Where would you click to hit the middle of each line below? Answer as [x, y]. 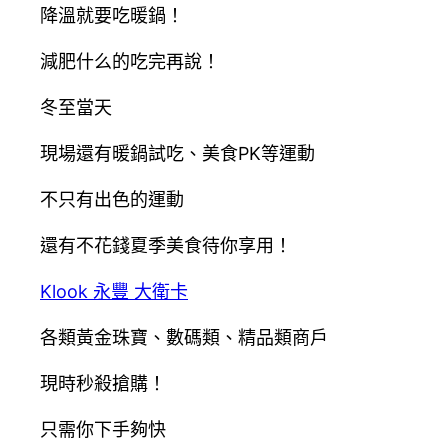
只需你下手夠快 [103, 430]
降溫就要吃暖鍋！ [112, 16]
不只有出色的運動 [112, 200]
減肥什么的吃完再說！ [130, 62]
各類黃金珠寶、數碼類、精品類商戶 [184, 338]
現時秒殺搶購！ [103, 384]
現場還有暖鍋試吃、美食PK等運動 [177, 154]
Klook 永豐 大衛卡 [114, 292]
